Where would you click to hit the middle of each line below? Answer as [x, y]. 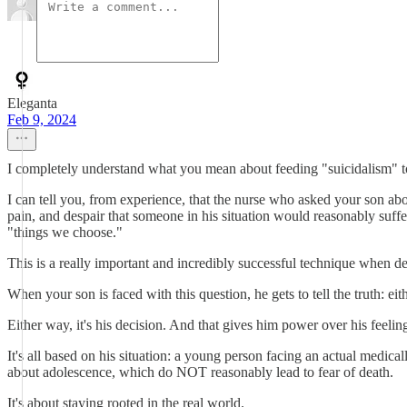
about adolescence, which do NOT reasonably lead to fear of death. [200, 372]
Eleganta [32, 103]
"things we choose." [65, 232]
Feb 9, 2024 [42, 119]
